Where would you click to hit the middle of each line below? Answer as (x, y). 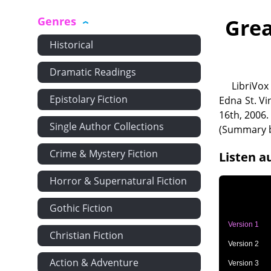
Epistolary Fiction (89, 99)
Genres (57, 21)
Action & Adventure (94, 263)
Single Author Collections (107, 126)
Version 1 (243, 225)
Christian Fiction (87, 235)
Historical (71, 45)
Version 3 (243, 263)
